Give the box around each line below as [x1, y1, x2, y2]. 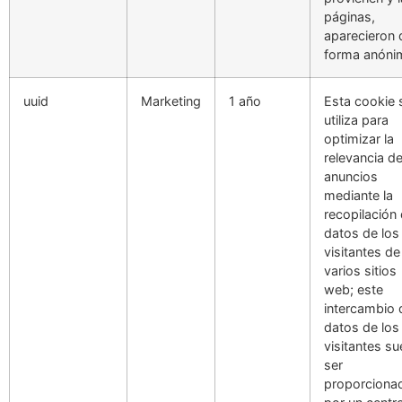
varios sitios [324, 262, 397, 278]
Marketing [141, 92, 201, 109]
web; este [324, 281, 383, 297]
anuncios [324, 168, 378, 184]
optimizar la [324, 130, 394, 146]
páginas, [324, 8, 375, 24]
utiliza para [324, 111, 389, 127]
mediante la [324, 187, 393, 203]
